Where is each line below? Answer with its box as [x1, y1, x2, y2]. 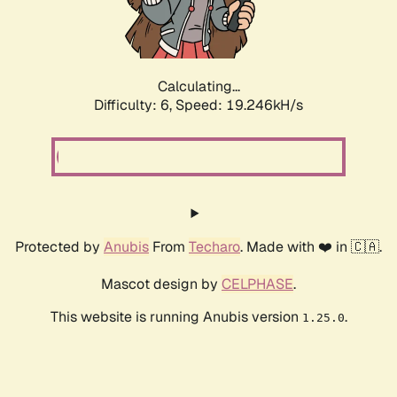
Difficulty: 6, [94, 96, 175, 115]
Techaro [189, 237, 240, 257]
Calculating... [157, 77, 240, 97]
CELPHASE [222, 275, 293, 294]
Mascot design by [101, 275, 222, 294]
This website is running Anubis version [50, 307, 302, 327]
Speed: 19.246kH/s [175, 96, 303, 115]
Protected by [15, 237, 104, 257]
